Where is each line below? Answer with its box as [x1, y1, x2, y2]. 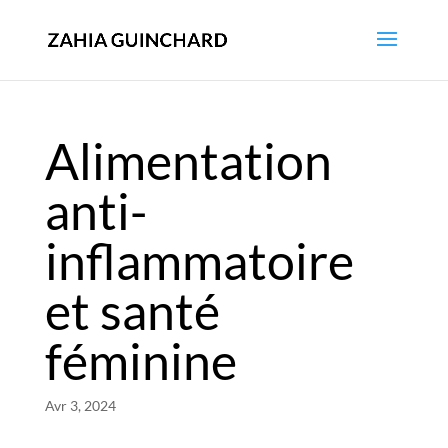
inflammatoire [44, 231, 354, 291]
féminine [44, 331, 237, 391]
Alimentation [44, 131, 332, 191]
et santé [44, 281, 220, 341]
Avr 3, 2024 [44, 397, 116, 414]
